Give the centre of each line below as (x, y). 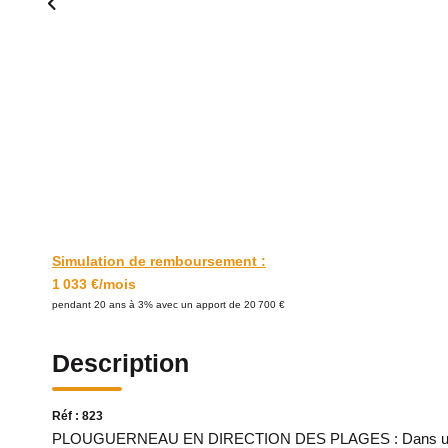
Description (120, 363)
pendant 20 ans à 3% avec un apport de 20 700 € (168, 304)
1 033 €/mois (94, 284)
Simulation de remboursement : (159, 261)
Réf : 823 (77, 416)
